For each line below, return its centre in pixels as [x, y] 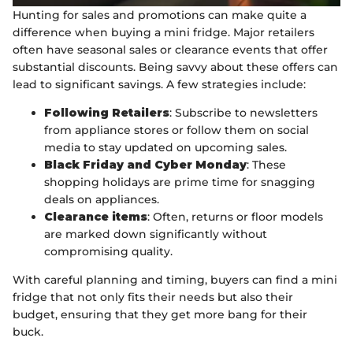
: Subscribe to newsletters [243, 113]
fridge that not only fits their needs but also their [153, 297]
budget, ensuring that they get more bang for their [160, 314]
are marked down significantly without [156, 234]
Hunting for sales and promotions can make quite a [160, 15]
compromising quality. [108, 251]
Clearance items [96, 217]
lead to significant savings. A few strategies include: [159, 84]
